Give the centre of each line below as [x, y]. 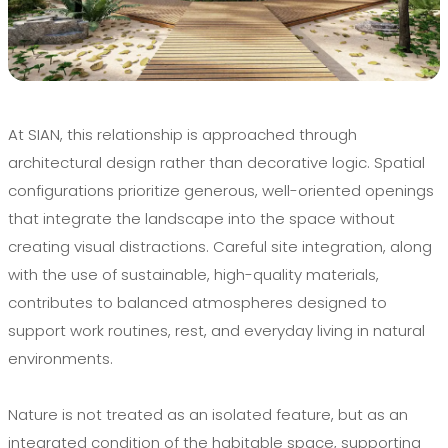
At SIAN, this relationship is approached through [182, 135]
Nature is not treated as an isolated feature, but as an [208, 415]
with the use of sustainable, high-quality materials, [193, 275]
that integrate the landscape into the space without [201, 219]
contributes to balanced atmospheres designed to [197, 303]
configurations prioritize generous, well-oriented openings [221, 191]
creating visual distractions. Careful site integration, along [220, 247]
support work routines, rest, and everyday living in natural [216, 331]
